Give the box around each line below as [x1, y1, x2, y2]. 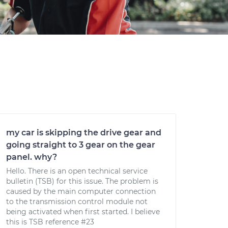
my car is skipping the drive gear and [6, 128, 161, 137]
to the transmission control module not [6, 197, 148, 206]
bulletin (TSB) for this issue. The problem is [6, 177, 158, 186]
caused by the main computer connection [6, 187, 156, 196]
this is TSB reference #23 [6, 217, 94, 226]
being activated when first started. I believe [6, 207, 160, 216]
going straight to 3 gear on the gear [6, 140, 155, 150]
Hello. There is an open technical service [6, 166, 148, 176]
